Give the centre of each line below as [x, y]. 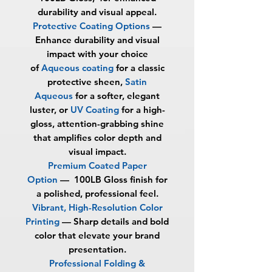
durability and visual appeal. [97, 12]
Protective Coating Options [91, 25]
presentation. [97, 249]
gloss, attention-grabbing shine [97, 123]
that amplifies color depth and [97, 137]
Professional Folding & [97, 263]
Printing [42, 221]
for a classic [140, 67]
